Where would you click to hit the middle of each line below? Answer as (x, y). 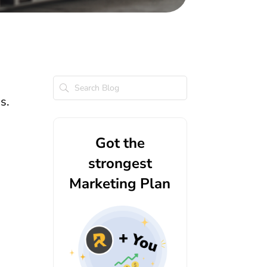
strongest (120, 164)
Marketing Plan (120, 184)
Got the (120, 143)
